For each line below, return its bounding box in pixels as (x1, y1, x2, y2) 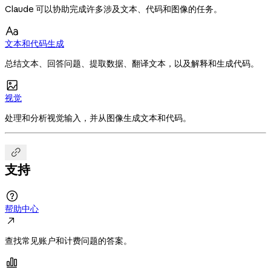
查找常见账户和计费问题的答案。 (5, 235, 132, 247)
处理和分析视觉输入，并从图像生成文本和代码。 (5, 113, 191, 124)
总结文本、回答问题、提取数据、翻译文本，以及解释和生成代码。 (5, 58, 259, 70)
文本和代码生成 (5, 38, 64, 50)
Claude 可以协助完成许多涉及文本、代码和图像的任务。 (5, 4, 222, 15)
